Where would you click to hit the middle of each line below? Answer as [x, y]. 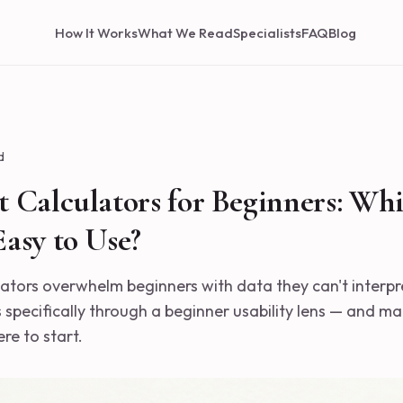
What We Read [185, 33]
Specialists [267, 33]
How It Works [96, 33]
